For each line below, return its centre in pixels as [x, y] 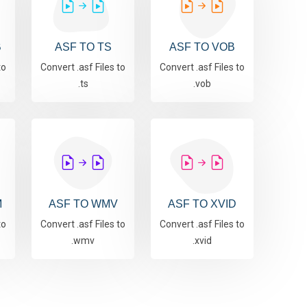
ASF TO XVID [202, 204]
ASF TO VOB [202, 47]
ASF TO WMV [83, 204]
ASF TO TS [83, 47]
